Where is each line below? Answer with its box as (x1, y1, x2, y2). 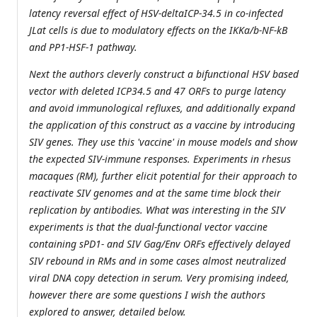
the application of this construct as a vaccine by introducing (29, 118, 295, 132)
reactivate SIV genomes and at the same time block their (29, 186, 281, 200)
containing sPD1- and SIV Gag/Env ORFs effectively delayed (29, 237, 290, 251)
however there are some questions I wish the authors (29, 288, 265, 302)
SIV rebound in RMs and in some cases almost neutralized (29, 254, 286, 268)
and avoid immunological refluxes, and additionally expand (29, 101, 295, 115)
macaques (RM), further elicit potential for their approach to (29, 169, 297, 183)
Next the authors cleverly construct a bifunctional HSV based (29, 67, 299, 81)
